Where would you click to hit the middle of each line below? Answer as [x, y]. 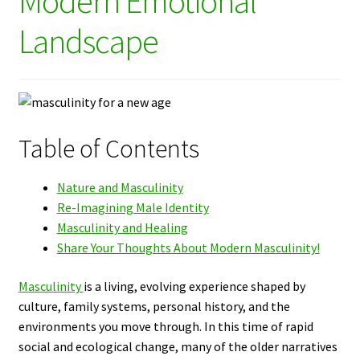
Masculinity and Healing [122, 228]
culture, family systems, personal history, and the [154, 306]
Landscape [88, 41]
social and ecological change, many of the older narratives [178, 346]
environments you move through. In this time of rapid [166, 326]
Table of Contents [108, 149]
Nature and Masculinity [120, 188]
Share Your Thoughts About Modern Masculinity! [188, 248]
